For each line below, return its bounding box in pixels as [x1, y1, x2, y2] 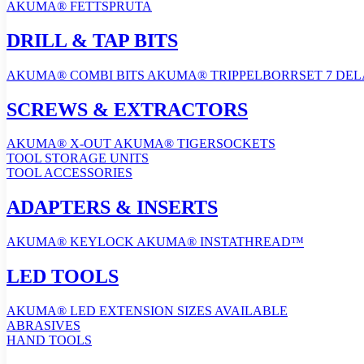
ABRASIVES [6, 318, 80, 333]
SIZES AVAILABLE [177, 304, 288, 318]
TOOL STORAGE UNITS [6, 151, 149, 166]
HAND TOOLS [6, 333, 92, 348]
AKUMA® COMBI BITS [6, 67, 145, 82]
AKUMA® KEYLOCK [6, 235, 134, 249]
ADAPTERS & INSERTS [6, 197, 218, 219]
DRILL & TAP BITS [6, 29, 178, 51]
